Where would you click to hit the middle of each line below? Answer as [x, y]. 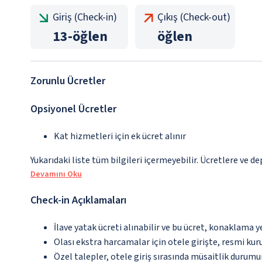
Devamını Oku [56, 175]
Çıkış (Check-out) [194, 18]
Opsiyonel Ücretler [73, 109]
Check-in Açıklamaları [78, 201]
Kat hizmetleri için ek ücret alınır [120, 137]
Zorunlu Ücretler [68, 81]
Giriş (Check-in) [85, 18]
